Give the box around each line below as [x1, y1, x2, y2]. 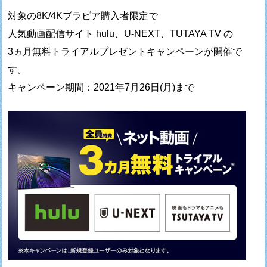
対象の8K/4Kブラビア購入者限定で [8, 11, 159, 21]
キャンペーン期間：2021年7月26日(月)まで [8, 82, 195, 93]
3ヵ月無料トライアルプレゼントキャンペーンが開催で [8, 46, 243, 57]
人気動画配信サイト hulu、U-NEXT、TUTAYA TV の [8, 29, 234, 39]
